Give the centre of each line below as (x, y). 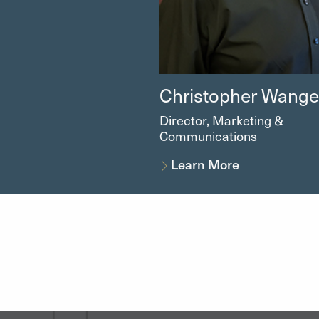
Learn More (205, 164)
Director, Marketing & (221, 120)
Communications (208, 136)
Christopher (208, 95)
